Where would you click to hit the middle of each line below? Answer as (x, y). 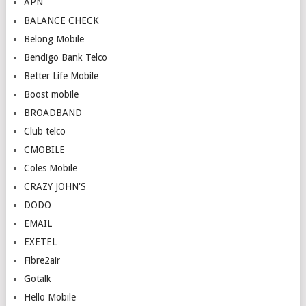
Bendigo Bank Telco (65, 57)
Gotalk (37, 279)
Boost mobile (51, 94)
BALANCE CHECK (61, 20)
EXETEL (40, 242)
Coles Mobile (50, 168)
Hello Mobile (50, 297)
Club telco (44, 131)
